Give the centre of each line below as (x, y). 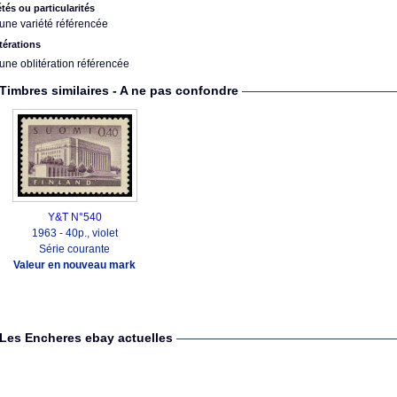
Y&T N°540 (74, 217)
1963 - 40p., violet (74, 233)
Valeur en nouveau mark (74, 265)
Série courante (74, 249)
